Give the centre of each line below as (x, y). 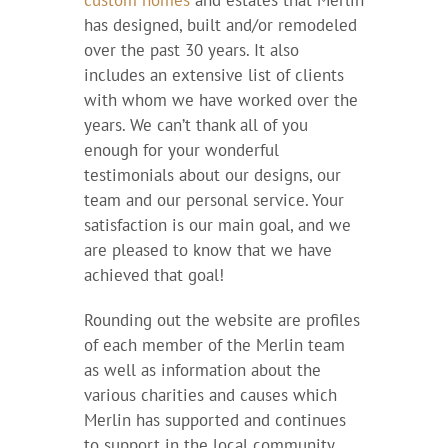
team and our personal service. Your (213, 200)
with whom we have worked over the (220, 100)
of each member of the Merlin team (214, 345)
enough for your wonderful (181, 150)
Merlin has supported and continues (214, 420)
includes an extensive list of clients (213, 75)
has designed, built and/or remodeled (220, 25)
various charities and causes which (210, 395)
